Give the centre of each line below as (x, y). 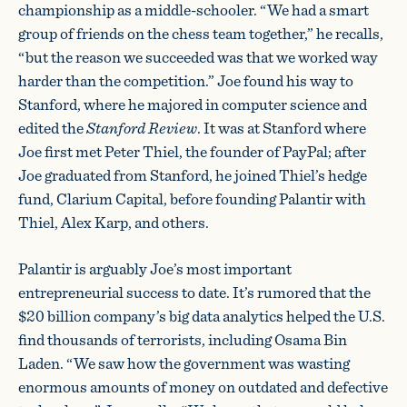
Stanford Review (142, 128)
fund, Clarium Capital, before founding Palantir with (192, 199)
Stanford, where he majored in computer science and (193, 104)
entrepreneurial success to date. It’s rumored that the (194, 292)
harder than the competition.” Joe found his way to (186, 80)
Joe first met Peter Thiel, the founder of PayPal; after (192, 151)
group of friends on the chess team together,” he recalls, (201, 33)
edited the (52, 128)
